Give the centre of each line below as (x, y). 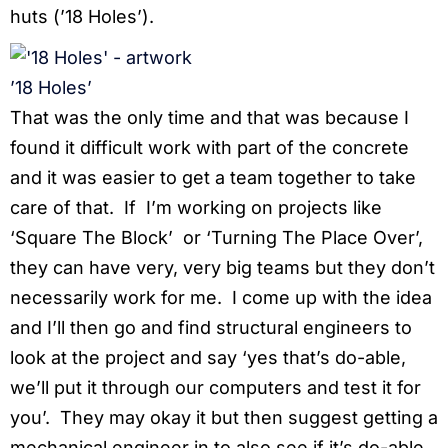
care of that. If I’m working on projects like (196, 207)
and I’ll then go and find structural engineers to (211, 327)
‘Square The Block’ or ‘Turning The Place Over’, (216, 237)
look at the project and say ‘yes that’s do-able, (208, 357)
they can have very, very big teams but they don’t (222, 267)
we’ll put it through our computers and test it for (215, 387)
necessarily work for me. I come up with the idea (221, 297)
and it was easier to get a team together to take (213, 177)
